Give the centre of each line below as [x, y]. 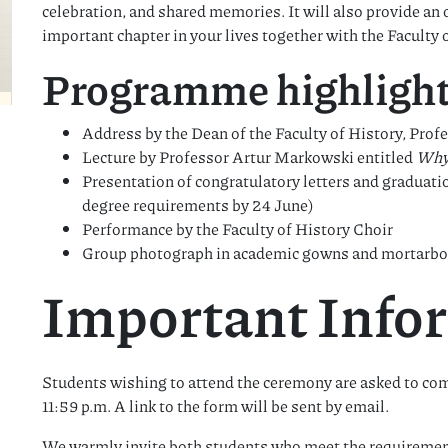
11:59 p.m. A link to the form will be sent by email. [216, 405]
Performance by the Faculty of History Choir [238, 228]
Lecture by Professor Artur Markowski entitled [249, 156]
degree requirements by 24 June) [198, 204]
